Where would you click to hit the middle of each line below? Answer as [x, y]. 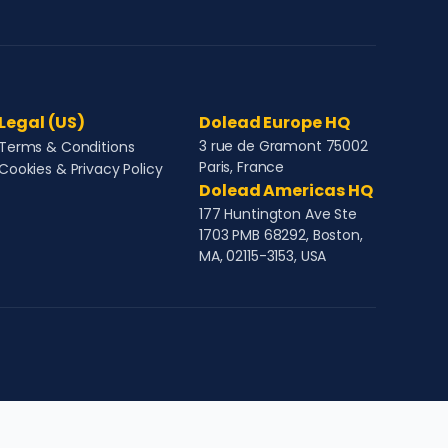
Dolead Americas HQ [286, 190]
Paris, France [242, 167]
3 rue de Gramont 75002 [283, 146]
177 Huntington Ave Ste [278, 214]
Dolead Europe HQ [274, 122]
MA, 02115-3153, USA [263, 256]
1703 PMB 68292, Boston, [281, 235]
